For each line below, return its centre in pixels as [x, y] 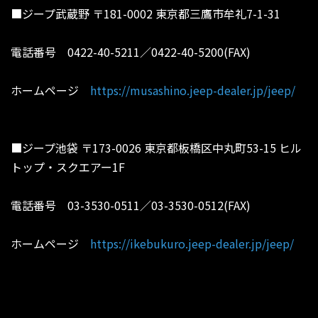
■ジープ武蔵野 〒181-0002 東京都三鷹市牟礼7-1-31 [146, 14]
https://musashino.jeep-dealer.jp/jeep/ [193, 91]
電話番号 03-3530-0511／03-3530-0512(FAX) [131, 205]
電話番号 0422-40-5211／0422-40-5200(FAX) [131, 52]
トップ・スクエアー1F [68, 167]
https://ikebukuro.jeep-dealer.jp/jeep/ [192, 244]
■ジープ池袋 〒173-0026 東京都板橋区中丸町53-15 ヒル [156, 148]
